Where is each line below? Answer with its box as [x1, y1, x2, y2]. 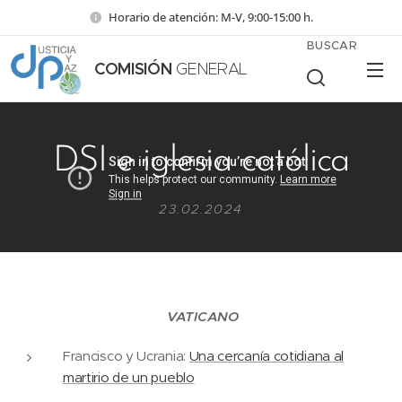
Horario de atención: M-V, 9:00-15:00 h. [109, 8, 313, 25]
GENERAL [171, 59, 249, 79]
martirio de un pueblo [63, 369, 195, 386]
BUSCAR [307, 38, 357, 53]
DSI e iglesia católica [52, 144, 350, 179]
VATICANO [167, 308, 239, 325]
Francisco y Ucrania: [63, 347, 189, 364]
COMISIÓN [94, 58, 172, 79]
